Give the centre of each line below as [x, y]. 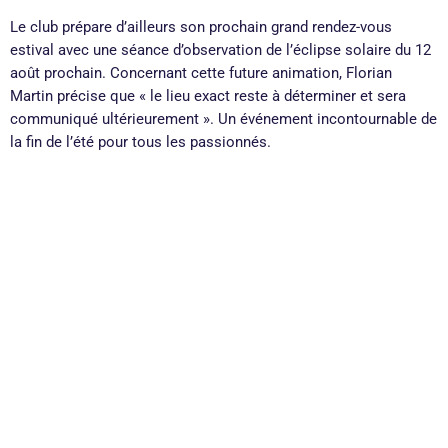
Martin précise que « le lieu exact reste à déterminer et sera [208, 96]
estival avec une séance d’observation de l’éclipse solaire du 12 [220, 50]
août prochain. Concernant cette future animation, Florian [201, 73]
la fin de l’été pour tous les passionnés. [140, 142]
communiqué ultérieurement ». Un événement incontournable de [223, 119]
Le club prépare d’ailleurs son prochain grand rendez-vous [201, 27]
